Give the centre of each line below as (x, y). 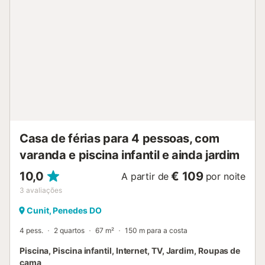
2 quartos (69, 230)
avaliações (44, 190)
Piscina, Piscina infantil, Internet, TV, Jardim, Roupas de (130, 250)
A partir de (145, 176)
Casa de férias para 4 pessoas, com (119, 138)
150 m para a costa (156, 230)
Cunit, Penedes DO (64, 210)
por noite (225, 176)
